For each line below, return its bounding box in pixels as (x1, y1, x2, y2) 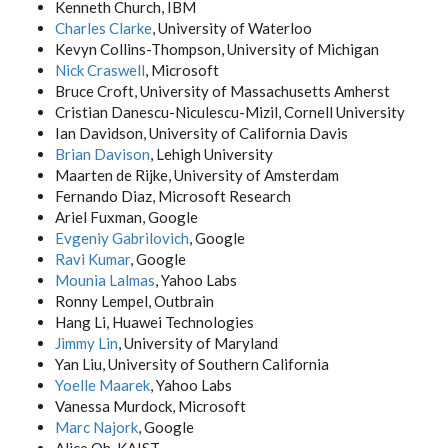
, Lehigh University (150, 145, 273, 163)
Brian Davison (55, 145, 150, 163)
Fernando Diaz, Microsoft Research (55, 187, 291, 205)
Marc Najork (55, 418, 138, 436)
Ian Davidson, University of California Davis (55, 124, 348, 142)
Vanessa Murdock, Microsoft (55, 397, 246, 415)
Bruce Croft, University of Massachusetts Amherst (55, 82, 390, 100)
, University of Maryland (118, 334, 278, 352)
